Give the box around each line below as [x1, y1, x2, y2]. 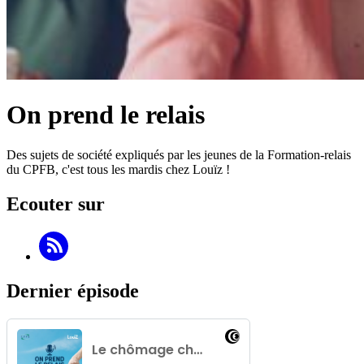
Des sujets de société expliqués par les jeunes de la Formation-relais [6, 147, 351, 162]
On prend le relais [6, 100, 205, 130]
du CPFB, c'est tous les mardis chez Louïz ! [6, 162, 230, 176]
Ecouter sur [6, 193, 105, 214]
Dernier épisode [6, 279, 139, 301]
